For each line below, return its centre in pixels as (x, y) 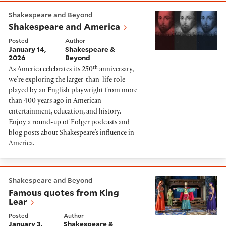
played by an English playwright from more (73, 91)
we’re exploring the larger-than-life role (67, 81)
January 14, (27, 49)
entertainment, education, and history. (65, 112)
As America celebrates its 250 (51, 70)
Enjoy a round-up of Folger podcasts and (69, 123)
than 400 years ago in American (55, 102)
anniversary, (116, 70)
